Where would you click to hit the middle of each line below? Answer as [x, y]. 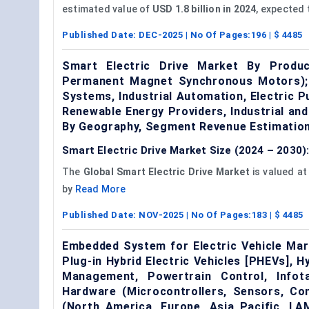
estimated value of [107, 9]
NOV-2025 [161, 215]
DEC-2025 [161, 34]
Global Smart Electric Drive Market [166, 171]
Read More [100, 189]
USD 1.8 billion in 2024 [204, 9]
